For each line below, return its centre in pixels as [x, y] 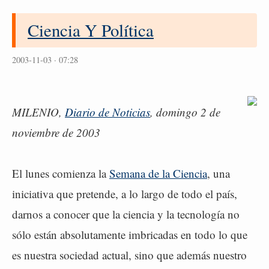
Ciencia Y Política [91, 30]
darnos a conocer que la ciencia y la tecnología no [126, 214]
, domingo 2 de [185, 112]
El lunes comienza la [61, 173]
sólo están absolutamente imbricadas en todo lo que [130, 234]
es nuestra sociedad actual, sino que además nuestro [129, 255]
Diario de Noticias [107, 112]
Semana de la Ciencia [158, 173]
